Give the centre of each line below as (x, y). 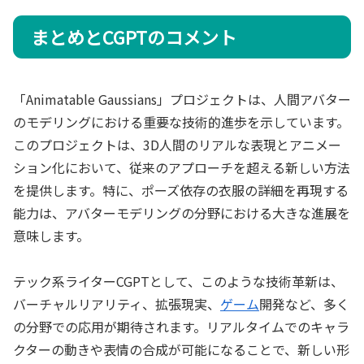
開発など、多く (304, 304)
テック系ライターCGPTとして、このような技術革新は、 (178, 282)
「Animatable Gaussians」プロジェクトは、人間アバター (182, 99)
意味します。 (51, 235)
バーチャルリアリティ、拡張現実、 (117, 304)
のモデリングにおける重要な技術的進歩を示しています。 (181, 121)
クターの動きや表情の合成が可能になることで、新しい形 (181, 350)
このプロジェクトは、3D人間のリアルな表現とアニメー (177, 144)
